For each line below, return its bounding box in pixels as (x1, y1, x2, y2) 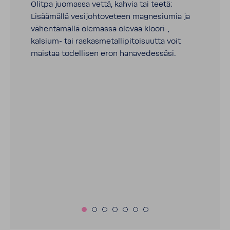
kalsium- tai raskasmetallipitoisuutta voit (31, 37, 181, 46)
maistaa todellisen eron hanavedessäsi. (31, 49, 176, 59)
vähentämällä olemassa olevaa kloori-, (31, 25, 169, 34)
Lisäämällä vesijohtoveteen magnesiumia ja (31, 12, 190, 22)
